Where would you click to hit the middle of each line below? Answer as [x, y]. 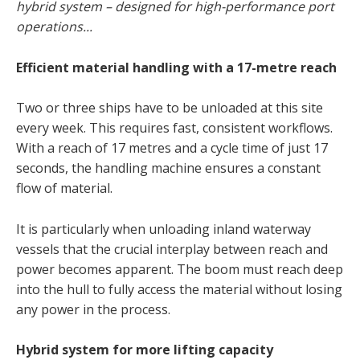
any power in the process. [93, 309]
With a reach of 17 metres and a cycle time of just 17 [172, 148]
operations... [54, 26]
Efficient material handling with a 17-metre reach [176, 67]
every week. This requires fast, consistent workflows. [174, 128]
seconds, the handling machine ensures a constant [168, 168]
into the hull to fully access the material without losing [179, 289]
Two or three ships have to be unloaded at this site [170, 108]
